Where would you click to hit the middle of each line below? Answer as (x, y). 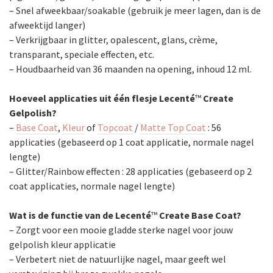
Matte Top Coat (173, 127)
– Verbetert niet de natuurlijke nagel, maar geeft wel (118, 259)
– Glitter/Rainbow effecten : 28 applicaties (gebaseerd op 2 (130, 171)
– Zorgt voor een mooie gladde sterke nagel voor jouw (121, 230)
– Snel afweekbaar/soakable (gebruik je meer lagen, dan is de (135, 10)
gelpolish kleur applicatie (62, 244)
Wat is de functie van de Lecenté (80, 215)
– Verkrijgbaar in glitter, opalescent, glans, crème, (113, 40)
